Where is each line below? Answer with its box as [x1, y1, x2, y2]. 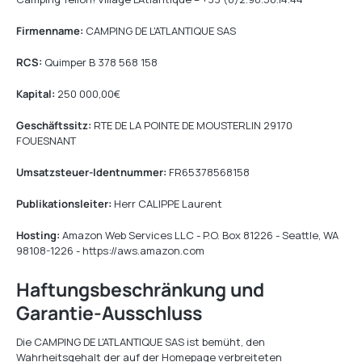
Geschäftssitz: [16, 118, 91, 133]
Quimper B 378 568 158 [42, 55, 158, 69]
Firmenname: [16, 23, 83, 38]
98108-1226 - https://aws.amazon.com [16, 243, 204, 258]
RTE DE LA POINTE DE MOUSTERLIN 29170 [91, 118, 293, 133]
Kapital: [16, 86, 55, 101]
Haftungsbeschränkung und [16, 276, 264, 302]
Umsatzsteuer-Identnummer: [16, 165, 166, 179]
